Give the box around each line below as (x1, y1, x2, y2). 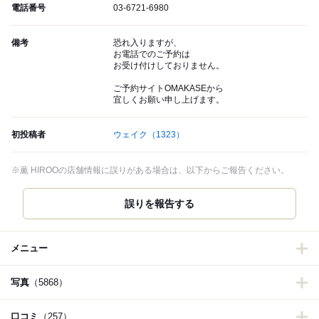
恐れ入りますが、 (113, 38, 182, 48)
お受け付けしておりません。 (113, 61, 224, 71)
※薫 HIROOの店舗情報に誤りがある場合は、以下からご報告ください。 (11, 165, 289, 176)
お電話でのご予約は (113, 49, 190, 60)
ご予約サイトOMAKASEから (113, 83, 224, 94)
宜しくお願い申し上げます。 (113, 95, 224, 105)
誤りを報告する (125, 198, 194, 210)
